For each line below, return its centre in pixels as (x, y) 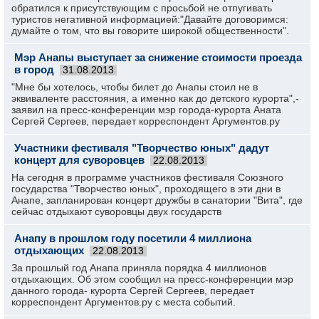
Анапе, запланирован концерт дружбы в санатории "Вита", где (157, 200)
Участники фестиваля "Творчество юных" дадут (142, 148)
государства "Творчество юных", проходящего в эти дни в (146, 189)
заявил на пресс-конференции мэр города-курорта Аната (146, 110)
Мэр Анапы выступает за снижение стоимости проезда (158, 57)
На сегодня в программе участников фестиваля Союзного (147, 177)
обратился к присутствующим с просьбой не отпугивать (142, 8)
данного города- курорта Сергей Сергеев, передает (133, 291)
